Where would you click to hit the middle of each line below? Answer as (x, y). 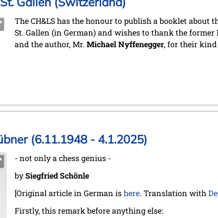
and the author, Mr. (51, 44)
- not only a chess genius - (63, 158)
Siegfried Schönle (57, 176)
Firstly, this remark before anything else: (89, 211)
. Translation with (174, 193)
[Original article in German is (69, 193)
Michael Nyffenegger (125, 44)
